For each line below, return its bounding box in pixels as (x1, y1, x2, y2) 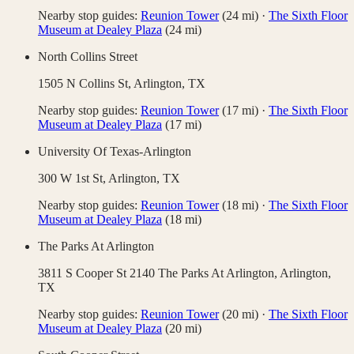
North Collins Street (38, 50, 137, 64)
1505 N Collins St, (38, 77, 134, 91)
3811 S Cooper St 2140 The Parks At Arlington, (38, 266, 280, 281)
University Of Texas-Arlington (38, 145, 191, 159)
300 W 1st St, (38, 171, 108, 186)
